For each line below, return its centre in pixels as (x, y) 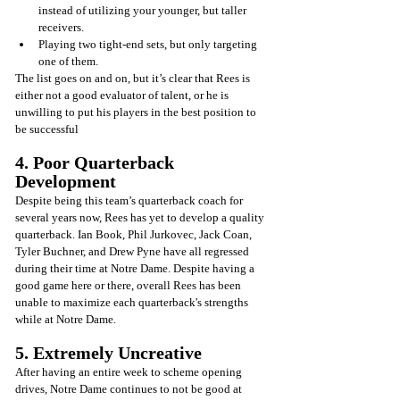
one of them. (68, 61)
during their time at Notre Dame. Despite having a (136, 268)
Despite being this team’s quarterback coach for (130, 200)
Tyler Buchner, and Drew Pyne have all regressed (133, 251)
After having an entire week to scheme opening (130, 371)
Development (66, 181)
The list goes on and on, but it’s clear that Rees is (134, 78)
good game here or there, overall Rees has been (129, 285)
